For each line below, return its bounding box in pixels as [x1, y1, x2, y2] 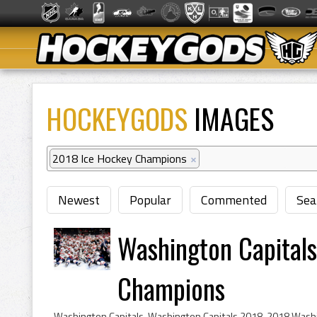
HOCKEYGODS [47, 98, 188, 139]
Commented [201, 190, 267, 209]
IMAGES [188, 98, 274, 139]
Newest [58, 190, 100, 209]
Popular [129, 190, 171, 209]
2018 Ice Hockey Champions [52, 150, 187, 167]
